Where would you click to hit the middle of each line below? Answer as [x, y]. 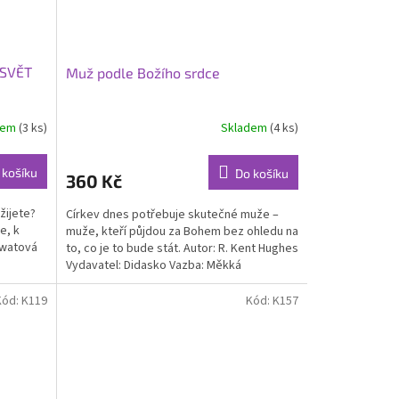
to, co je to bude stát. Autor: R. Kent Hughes [182, 248]
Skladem [245, 129]
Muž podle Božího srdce [142, 72]
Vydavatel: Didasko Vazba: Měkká [153, 265]
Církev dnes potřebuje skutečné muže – [172, 214]
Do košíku [261, 173]
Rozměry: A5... [103, 282]
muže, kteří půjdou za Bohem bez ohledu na [182, 231]
